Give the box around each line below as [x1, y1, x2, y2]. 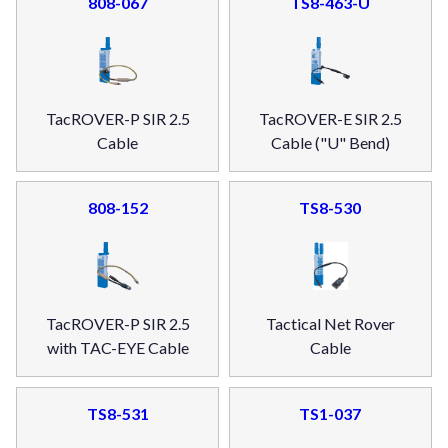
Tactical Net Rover [265, 314, 395, 334]
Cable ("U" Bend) [270, 132, 390, 152]
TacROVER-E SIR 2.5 [258, 108, 402, 128]
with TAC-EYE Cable [46, 338, 189, 358]
